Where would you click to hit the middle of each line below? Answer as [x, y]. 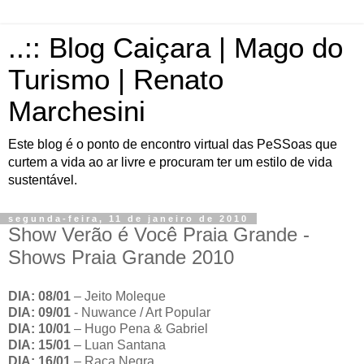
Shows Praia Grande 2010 [121, 257]
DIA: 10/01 [39, 328]
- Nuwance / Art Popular [141, 312]
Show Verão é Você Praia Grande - [159, 234]
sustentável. [43, 180]
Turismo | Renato [116, 80]
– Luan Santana [118, 344]
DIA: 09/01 [39, 312]
